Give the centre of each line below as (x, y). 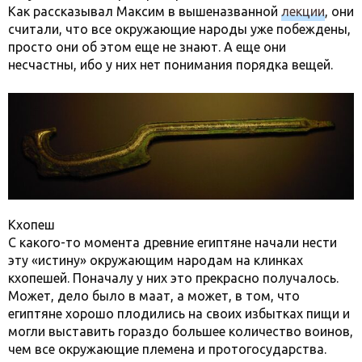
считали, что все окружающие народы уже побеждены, (179, 29)
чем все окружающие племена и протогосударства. (167, 349)
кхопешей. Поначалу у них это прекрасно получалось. (173, 278)
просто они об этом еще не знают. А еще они (147, 46)
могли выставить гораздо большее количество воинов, (181, 331)
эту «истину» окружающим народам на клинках (156, 260)
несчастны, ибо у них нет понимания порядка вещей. (172, 64)
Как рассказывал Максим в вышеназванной (145, 11)
